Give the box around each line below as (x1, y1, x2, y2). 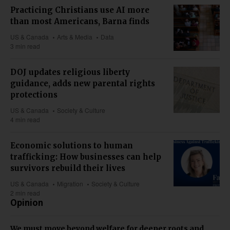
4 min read (10, 115, 40, 124)
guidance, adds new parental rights (10, 79, 155, 89)
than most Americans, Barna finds (10, 16, 149, 27)
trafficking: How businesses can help (10, 152, 161, 162)
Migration (57, 179, 84, 188)
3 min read (10, 42, 40, 51)
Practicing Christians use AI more (10, 5, 149, 15)
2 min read (10, 188, 40, 198)
